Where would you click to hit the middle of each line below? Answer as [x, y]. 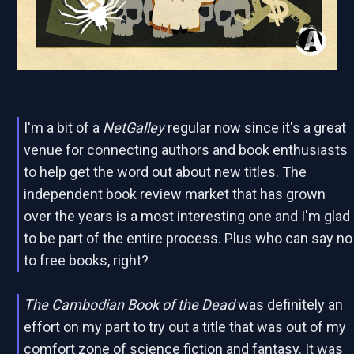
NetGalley [134, 128]
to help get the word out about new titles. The [166, 172]
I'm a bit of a [64, 128]
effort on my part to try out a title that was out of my [185, 327]
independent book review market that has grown [175, 194]
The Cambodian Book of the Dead [131, 305]
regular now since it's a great [256, 128]
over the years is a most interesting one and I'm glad [187, 217]
